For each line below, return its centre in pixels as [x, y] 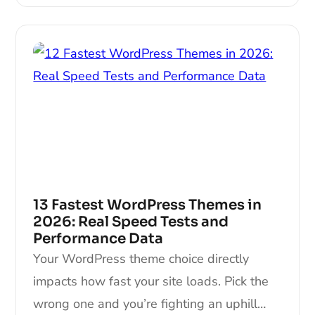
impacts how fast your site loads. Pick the [151, 281]
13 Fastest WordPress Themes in [148, 205]
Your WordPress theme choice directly [141, 258]
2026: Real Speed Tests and [131, 221]
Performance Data [98, 238]
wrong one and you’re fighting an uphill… [150, 303]
